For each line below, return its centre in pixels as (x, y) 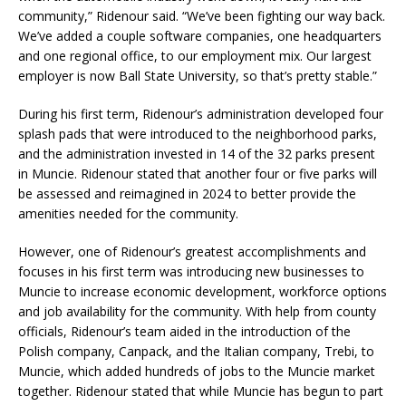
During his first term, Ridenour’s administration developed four (201, 113)
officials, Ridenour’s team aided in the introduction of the (184, 331)
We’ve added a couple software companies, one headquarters (200, 35)
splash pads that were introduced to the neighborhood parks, (198, 133)
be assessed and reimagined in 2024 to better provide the (187, 193)
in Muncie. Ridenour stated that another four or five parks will (198, 173)
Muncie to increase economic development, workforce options (203, 291)
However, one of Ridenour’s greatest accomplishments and (192, 251)
